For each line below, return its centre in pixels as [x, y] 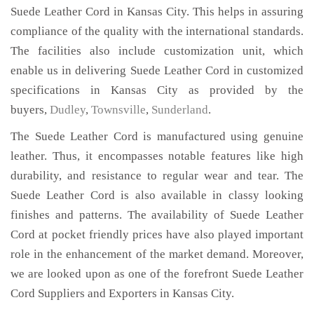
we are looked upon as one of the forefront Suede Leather [157, 274]
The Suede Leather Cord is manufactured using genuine [157, 136]
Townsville [118, 110]
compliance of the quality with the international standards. [157, 31]
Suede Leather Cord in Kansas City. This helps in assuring [157, 12]
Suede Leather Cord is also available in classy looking [157, 195]
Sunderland [180, 110]
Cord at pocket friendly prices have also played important [157, 234]
